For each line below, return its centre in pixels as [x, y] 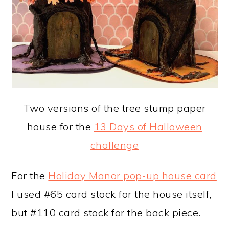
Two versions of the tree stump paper [114, 108]
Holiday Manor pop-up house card [132, 176]
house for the [60, 127]
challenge [114, 145]
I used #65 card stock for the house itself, [111, 194]
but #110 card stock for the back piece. [106, 212]
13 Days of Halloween [148, 127]
